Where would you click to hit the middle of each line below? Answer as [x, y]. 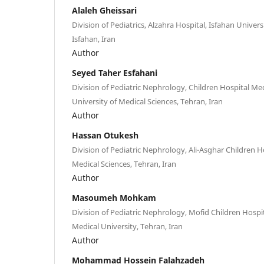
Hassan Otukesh [105, 135]
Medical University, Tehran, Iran [127, 226]
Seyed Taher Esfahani [115, 72]
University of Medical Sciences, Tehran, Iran [147, 101]
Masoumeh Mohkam [114, 197]
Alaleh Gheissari [104, 10]
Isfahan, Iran [94, 39]
